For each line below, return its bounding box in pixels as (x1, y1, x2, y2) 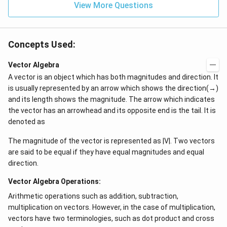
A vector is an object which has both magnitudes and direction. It (8, 73, 218, 82)
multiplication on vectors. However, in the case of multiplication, (8, 203, 215, 212)
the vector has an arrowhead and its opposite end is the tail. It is (8, 106, 216, 115)
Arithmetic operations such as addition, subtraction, (8, 192, 178, 201)
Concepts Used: (8, 39, 75, 50)
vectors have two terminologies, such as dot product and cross (8, 214, 214, 223)
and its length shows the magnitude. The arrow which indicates (8, 95, 215, 104)
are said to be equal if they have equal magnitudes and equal (8, 148, 204, 157)
